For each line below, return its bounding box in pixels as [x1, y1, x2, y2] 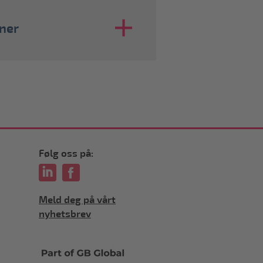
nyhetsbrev [39, 207, 91, 220]
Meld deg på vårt [39, 193, 116, 206]
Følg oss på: [39, 147, 93, 160]
